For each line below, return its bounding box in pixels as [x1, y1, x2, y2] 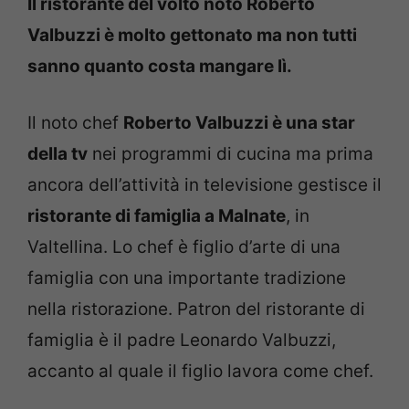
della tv [27, 143, 88, 165]
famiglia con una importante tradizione [27, 267, 346, 289]
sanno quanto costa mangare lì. [27, 55, 296, 77]
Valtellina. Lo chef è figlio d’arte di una [27, 236, 341, 258]
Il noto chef [27, 112, 123, 134]
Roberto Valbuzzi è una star [123, 112, 355, 134]
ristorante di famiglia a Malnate [27, 205, 286, 227]
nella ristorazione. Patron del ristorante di [27, 299, 365, 320]
